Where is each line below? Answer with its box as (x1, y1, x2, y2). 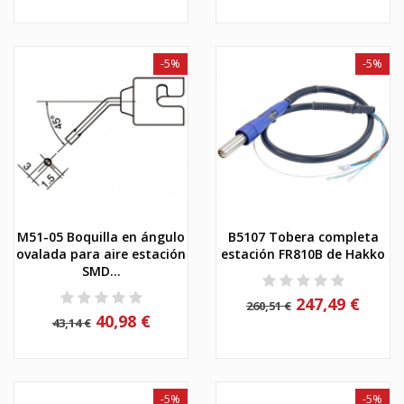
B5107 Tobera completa (227, 227, 379, 245)
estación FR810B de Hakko (221, 244, 385, 262)
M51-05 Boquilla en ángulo (17, 227, 185, 245)
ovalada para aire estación (16, 244, 186, 262)
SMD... (81, 262, 121, 280)
